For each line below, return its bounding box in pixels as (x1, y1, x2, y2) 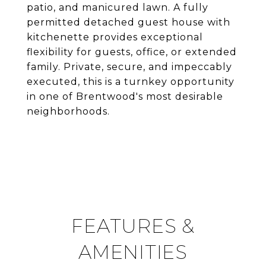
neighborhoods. (27, 106, 110, 117)
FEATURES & (71, 214, 195, 237)
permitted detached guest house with (27, 17, 230, 28)
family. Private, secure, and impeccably (27, 61, 232, 72)
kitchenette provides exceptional (27, 31, 203, 43)
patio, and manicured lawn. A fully (27, 2, 208, 13)
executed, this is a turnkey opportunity (27, 76, 235, 87)
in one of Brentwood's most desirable (27, 91, 223, 102)
